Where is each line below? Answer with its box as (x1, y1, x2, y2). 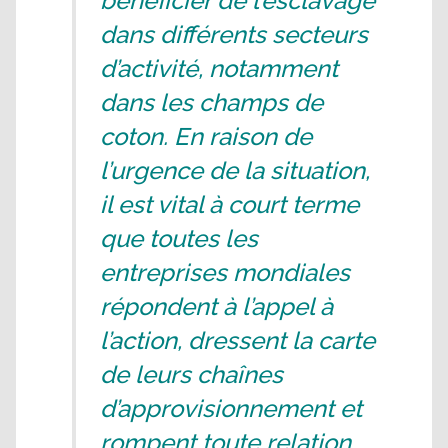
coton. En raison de (100, 122, 312, 151)
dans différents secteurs (100, 20, 368, 49)
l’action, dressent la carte (100, 326, 375, 355)
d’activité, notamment (100, 54, 338, 83)
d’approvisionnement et (100, 394, 362, 423)
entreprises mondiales (100, 258, 350, 287)
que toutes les (100, 224, 258, 253)
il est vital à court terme (100, 190, 359, 219)
